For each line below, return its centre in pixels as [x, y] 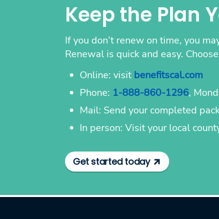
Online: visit [107, 75]
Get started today [111, 161]
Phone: [96, 92]
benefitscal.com [168, 75]
